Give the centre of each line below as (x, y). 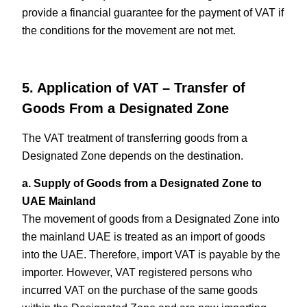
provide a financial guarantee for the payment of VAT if (153, 13)
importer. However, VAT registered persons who (137, 273)
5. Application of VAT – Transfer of (134, 88)
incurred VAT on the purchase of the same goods (140, 291)
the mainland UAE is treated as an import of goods (144, 237)
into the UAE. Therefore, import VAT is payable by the (151, 255)
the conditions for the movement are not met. (129, 31)
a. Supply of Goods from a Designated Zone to (142, 184)
